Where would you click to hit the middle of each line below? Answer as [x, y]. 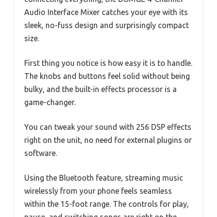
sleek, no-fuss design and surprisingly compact [107, 25]
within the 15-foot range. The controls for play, [107, 204]
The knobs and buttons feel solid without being [107, 76]
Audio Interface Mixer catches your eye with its [106, 12]
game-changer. [50, 102]
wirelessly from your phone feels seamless [98, 191]
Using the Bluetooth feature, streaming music [104, 178]
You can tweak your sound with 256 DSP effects [108, 127]
